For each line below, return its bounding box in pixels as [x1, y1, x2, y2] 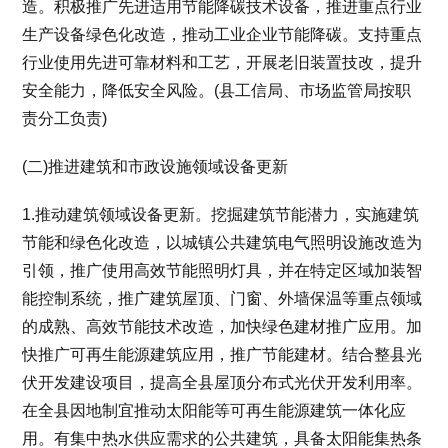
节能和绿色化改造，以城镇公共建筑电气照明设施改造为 [22, 233, 423, 251]
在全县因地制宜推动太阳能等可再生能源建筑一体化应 [22, 401, 407, 419]
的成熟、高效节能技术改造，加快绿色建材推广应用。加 [22, 317, 423, 335]
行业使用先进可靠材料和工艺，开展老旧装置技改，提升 [22, 53, 423, 71]
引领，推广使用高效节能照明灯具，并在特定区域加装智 [22, 261, 423, 279]
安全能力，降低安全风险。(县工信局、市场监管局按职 [22, 81, 412, 99]
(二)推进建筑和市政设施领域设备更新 [22, 157, 289, 175]
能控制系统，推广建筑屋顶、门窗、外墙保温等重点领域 [22, 289, 423, 307]
